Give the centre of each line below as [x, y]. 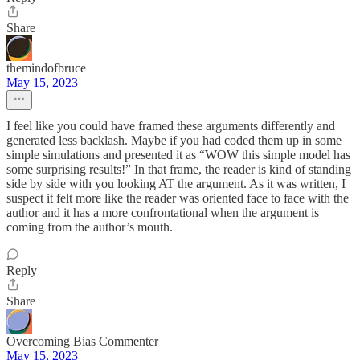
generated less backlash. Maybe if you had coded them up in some [174, 140]
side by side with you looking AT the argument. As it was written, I [176, 184]
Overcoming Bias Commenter [82, 341]
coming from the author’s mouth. [90, 227]
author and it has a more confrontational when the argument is [163, 213]
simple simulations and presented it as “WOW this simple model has [178, 155]
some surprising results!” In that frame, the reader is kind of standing [179, 169]
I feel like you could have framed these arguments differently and [171, 126]
